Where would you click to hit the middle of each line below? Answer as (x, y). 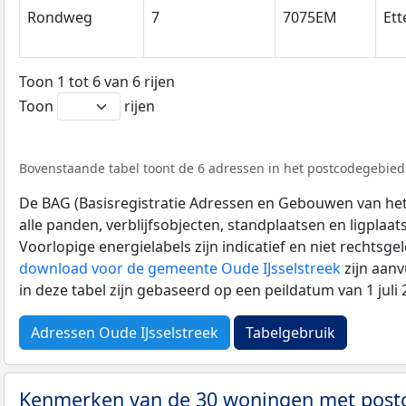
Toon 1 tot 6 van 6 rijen (97, 81)
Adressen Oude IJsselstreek (125, 332)
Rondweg (60, 18)
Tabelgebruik (290, 332)
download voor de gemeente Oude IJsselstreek (180, 268)
